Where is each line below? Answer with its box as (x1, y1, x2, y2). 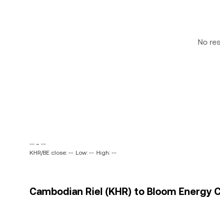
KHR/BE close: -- (29, 149, 73, 156)
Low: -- (76, 149, 94, 156)
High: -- (96, 149, 116, 156)
